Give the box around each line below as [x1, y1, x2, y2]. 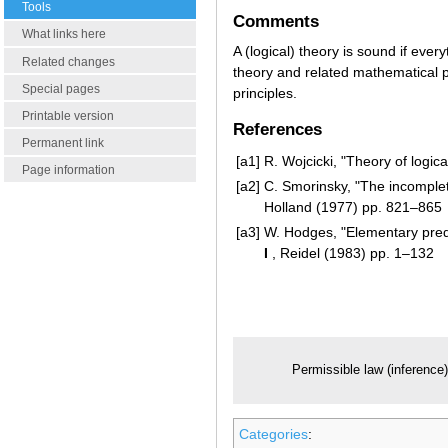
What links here [22, 27, 106, 42]
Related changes [22, 54, 115, 69]
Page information [22, 163, 115, 178]
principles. [233, 84, 297, 101]
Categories [239, 426, 308, 443]
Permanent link [22, 136, 104, 151]
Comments [233, 12, 319, 32]
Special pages [22, 81, 100, 96]
